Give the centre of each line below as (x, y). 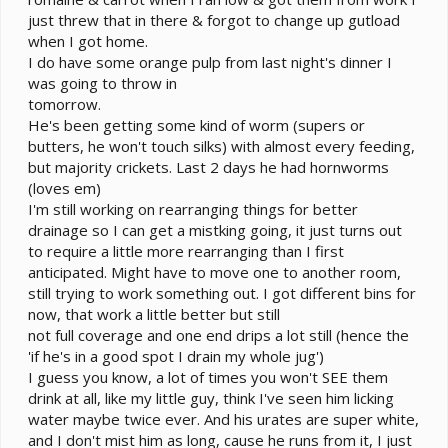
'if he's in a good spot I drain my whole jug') (176, 356)
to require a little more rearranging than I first (186, 251)
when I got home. (88, 41)
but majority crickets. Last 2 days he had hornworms (208, 167)
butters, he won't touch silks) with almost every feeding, (221, 146)
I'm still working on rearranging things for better (193, 209)
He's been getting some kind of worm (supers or (196, 125)
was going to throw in (102, 83)
